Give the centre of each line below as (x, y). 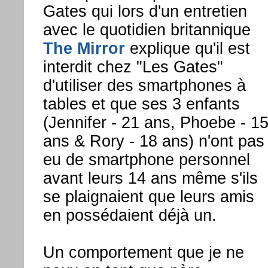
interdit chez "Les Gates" (133, 67)
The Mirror (84, 48)
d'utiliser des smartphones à (144, 85)
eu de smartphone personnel (146, 159)
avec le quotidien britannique (147, 30)
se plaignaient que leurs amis (148, 197)
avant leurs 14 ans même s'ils (150, 178)
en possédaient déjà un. (130, 215)
